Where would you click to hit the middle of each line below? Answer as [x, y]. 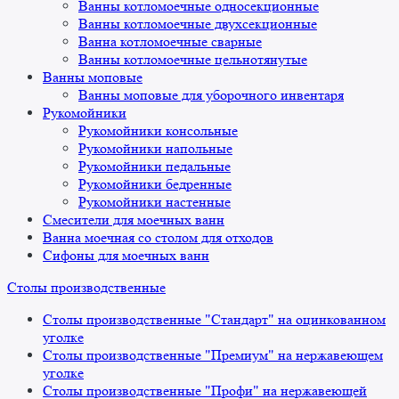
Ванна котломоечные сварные [170, 42]
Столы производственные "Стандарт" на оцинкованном [214, 320]
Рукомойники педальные [155, 167]
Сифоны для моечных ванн [126, 256]
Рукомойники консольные [158, 131]
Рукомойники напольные [155, 149]
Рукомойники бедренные [155, 184]
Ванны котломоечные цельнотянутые [193, 60]
